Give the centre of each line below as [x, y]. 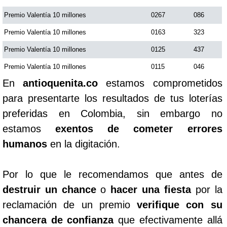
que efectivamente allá [168, 220]
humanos [25, 144]
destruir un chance [49, 189]
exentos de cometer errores [139, 128]
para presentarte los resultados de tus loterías [112, 98]
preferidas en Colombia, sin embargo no [112, 113]
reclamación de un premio [70, 204]
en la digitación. [84, 144]
